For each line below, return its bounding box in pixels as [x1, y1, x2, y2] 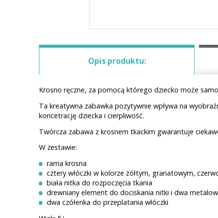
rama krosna [47, 159, 87, 168]
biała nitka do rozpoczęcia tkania [47, 178, 152, 188]
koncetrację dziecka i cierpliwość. [39, 110, 144, 120]
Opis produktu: [88, 55, 146, 67]
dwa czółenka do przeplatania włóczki [47, 198, 168, 207]
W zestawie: [39, 143, 77, 152]
